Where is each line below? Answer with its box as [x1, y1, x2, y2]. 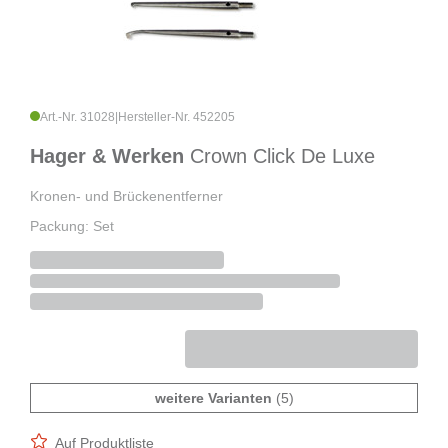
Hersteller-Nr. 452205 [118, 110, 235, 125]
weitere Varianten [154, 390, 272, 407]
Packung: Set [30, 218, 114, 235]
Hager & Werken [30, 145, 190, 168]
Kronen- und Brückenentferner [30, 188, 223, 205]
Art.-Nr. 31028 [40, 110, 115, 125]
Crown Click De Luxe [190, 145, 375, 168]
